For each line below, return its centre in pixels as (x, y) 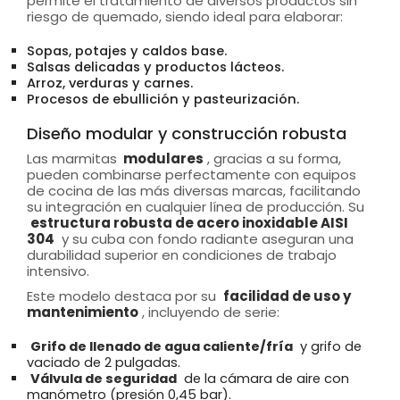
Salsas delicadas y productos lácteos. (155, 67)
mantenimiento (83, 312)
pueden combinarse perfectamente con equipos (192, 174)
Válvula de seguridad (104, 378)
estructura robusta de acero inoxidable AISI (189, 222)
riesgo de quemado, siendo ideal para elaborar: (185, 16)
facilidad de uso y (287, 296)
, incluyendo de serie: (211, 312)
